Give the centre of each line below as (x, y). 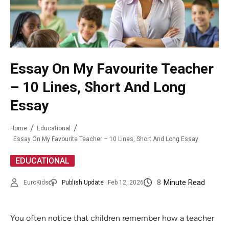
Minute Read (184, 183)
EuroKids (36, 183)
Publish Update (83, 183)
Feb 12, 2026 (126, 183)
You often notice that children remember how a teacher (112, 218)
